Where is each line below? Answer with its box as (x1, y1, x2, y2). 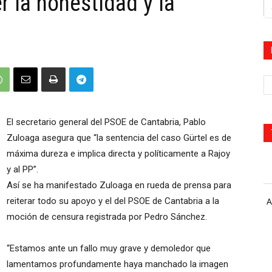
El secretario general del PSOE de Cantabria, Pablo (7, 117, 206, 127)
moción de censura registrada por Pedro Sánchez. (7, 211, 207, 222)
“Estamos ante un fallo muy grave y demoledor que (7, 243, 211, 254)
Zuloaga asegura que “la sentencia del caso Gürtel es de (7, 132, 231, 143)
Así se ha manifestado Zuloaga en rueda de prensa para (7, 180, 231, 191)
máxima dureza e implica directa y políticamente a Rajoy (7, 148, 230, 159)
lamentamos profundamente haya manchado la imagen (7, 259, 228, 270)
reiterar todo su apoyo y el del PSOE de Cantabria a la (7, 195, 219, 206)
